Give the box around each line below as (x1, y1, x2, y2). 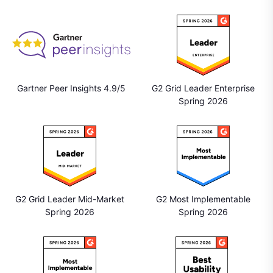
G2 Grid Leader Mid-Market (15, 193, 124, 204)
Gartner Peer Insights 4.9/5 (17, 82, 126, 93)
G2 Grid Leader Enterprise (152, 82, 255, 93)
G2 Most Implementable (156, 193, 250, 204)
